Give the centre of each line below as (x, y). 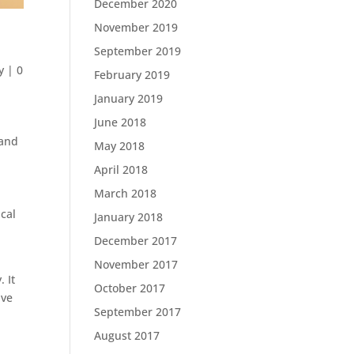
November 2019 (136, 27)
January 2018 (129, 217)
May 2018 (120, 146)
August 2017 (127, 335)
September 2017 (138, 312)
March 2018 (126, 193)
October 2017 (130, 288)
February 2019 (132, 75)
